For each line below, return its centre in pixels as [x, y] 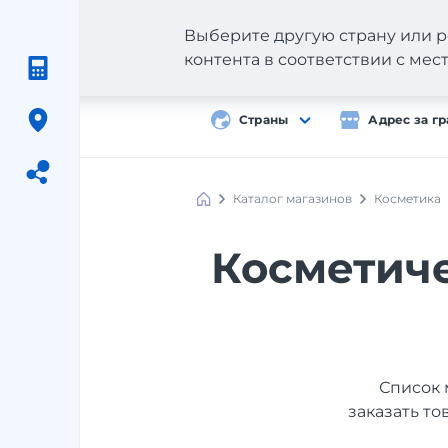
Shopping [225, 224]
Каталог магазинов [292, 198]
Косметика [407, 198]
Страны [264, 119]
